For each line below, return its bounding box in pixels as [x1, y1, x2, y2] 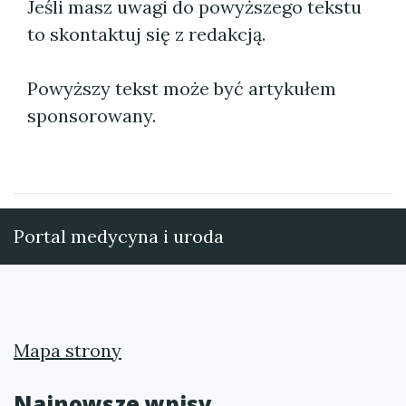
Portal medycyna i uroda [14, 225, 224, 247]
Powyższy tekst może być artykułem [27, 77, 336, 100]
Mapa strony [14, 339, 121, 362]
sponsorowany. [27, 104, 156, 127]
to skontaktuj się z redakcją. [27, 23, 266, 45]
